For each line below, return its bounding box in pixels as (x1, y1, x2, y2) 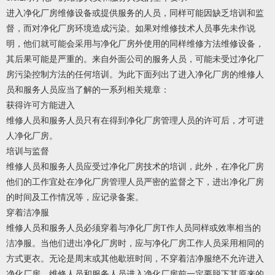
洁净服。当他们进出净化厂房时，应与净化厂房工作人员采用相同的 (6, 239, 264, 249)
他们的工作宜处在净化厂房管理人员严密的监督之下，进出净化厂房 (6, 177, 264, 187)
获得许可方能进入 (6, 101, 75, 110)
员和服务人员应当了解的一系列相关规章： (6, 85, 169, 95)
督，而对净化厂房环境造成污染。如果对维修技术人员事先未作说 (6, 24, 255, 34)
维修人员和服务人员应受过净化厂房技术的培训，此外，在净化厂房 (6, 162, 264, 172)
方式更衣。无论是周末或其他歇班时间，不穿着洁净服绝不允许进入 (6, 254, 264, 264)
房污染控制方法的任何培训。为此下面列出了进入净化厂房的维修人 (6, 70, 264, 80)
